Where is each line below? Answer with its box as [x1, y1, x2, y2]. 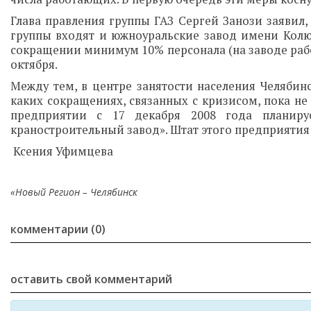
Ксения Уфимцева [10, 144, 113, 159]
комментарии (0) [10, 221, 106, 237]
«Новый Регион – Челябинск [10, 185, 137, 199]
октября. [10, 57, 58, 72]
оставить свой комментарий [10, 271, 172, 287]
